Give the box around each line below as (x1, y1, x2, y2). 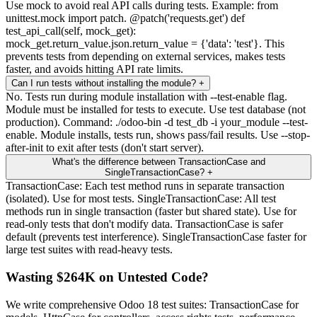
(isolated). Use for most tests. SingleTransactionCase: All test (6, 192, 276, 205)
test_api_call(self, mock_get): (6, 25, 136, 38)
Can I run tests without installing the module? (11, 78, 196, 89)
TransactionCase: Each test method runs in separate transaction (6, 180, 284, 192)
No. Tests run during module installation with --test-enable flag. (6, 91, 287, 103)
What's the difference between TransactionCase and (52, 156, 265, 168)
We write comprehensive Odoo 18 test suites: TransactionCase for (6, 298, 299, 311)
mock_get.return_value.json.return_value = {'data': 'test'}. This (6, 38, 284, 50)
